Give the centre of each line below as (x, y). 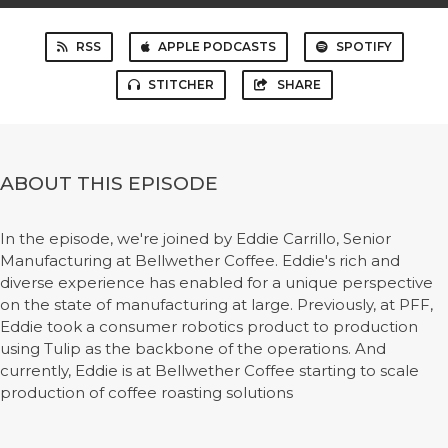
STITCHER (180, 84)
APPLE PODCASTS (216, 46)
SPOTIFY (363, 46)
